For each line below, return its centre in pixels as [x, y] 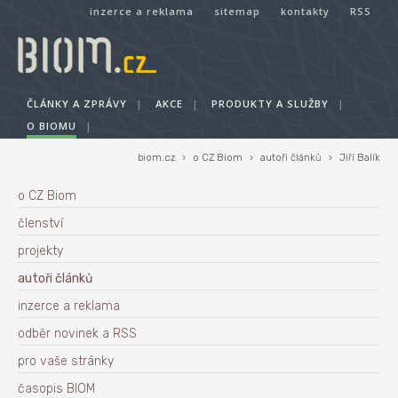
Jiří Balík [360, 158]
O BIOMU [52, 126]
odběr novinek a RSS [77, 334]
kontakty [305, 11]
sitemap [237, 11]
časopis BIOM [56, 389]
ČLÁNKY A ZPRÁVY [77, 103]
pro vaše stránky [66, 361]
